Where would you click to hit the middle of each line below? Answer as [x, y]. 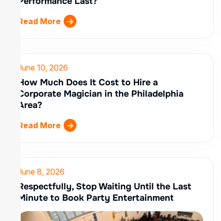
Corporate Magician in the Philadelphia [101, 94]
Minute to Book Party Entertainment [96, 198]
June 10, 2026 [43, 68]
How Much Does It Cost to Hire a [88, 83]
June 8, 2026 [41, 172]
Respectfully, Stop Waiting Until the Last [105, 187]
